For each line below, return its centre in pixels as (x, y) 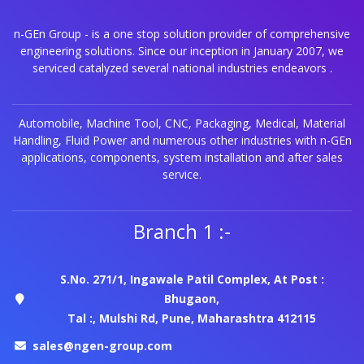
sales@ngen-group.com (102, 346)
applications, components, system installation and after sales (182, 158)
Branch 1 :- (182, 232)
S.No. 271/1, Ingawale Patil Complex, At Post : (192, 279)
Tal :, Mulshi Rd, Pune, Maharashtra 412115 (192, 318)
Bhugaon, (192, 299)
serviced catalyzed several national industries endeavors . (182, 68)
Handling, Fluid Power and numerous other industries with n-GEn (182, 141)
